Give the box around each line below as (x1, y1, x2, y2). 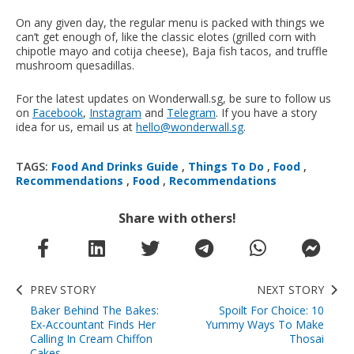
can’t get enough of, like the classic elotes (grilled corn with (16, 28, 316, 44)
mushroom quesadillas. (16, 57, 134, 73)
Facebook (32, 104, 83, 120)
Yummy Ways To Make (205, 316, 324, 332)
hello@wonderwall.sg (136, 119, 243, 134)
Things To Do (188, 158, 264, 174)
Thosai (289, 330, 324, 346)
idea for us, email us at (16, 119, 136, 134)
